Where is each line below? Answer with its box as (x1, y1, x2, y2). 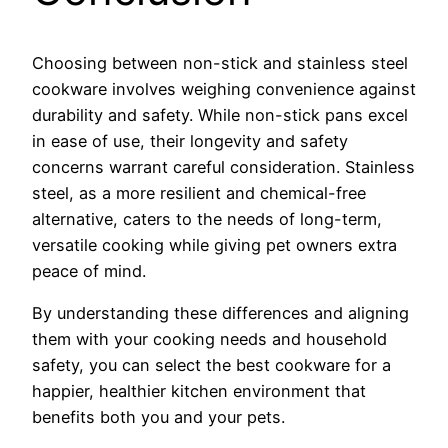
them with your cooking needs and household (32, 329, 387, 350)
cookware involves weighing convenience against (32, 78, 416, 99)
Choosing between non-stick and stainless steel (32, 52, 408, 73)
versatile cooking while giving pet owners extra (32, 234, 397, 255)
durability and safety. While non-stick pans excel (32, 104, 408, 125)
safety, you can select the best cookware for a (32, 355, 391, 376)
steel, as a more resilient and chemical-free (32, 182, 366, 203)
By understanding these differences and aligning (32, 303, 409, 324)
